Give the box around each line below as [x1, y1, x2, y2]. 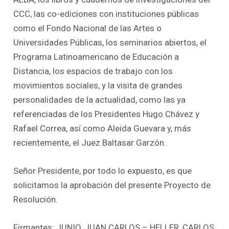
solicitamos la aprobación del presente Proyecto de [13, 180, 211, 191]
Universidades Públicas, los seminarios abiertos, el [13, 37, 207, 48]
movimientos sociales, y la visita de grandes [13, 80, 183, 90]
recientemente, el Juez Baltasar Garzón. [13, 138, 167, 148]
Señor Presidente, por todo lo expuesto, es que [13, 166, 192, 176]
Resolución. [13, 194, 58, 205]
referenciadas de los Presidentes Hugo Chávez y [13, 109, 200, 119]
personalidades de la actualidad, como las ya [13, 95, 186, 105]
